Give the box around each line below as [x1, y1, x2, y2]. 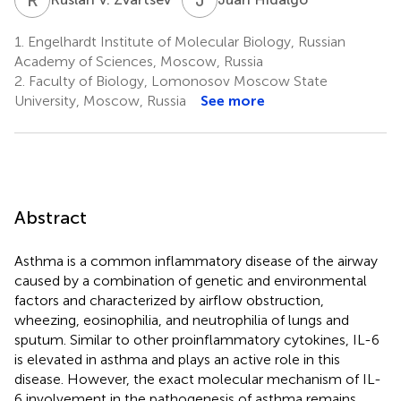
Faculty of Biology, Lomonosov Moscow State [25, 72, 328, 90]
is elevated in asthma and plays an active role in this [14, 350, 340, 368]
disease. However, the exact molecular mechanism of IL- [14, 370, 381, 388]
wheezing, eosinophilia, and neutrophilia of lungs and [14, 311, 349, 328]
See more [200, 91, 265, 109]
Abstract [14, 206, 87, 228]
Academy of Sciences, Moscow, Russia [14, 52, 263, 70]
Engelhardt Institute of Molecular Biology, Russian [24, 32, 346, 50]
